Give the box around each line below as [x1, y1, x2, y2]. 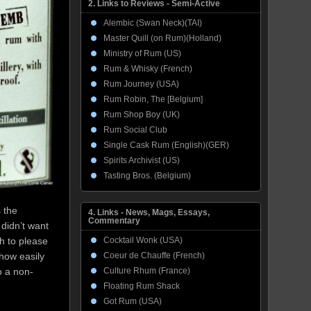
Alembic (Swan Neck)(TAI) [103, 18, 202, 28]
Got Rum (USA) [103, 296, 162, 306]
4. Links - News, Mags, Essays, [88, 208, 210, 217]
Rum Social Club [103, 125, 167, 135]
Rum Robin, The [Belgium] [103, 94, 203, 104]
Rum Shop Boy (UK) [103, 110, 180, 119]
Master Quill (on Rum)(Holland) [103, 33, 221, 43]
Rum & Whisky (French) [103, 64, 192, 74]
